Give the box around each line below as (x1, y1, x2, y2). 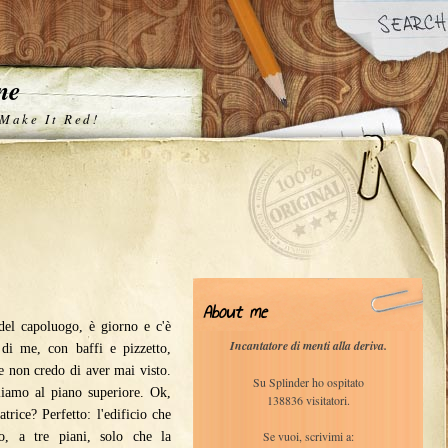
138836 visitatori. (266, 392, 350, 408)
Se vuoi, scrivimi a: (262, 428, 354, 444)
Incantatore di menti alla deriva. (229, 337, 387, 354)
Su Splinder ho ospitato (252, 374, 364, 390)
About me (203, 298, 267, 326)
